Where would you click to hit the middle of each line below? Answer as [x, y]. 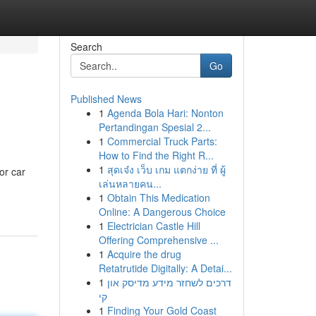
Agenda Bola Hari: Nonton [165, 113]
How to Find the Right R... [156, 155]
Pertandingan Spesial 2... [154, 127]
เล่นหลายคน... [130, 183]
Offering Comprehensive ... [158, 240]
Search [86, 47]
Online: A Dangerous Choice [162, 212]
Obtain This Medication [158, 197]
